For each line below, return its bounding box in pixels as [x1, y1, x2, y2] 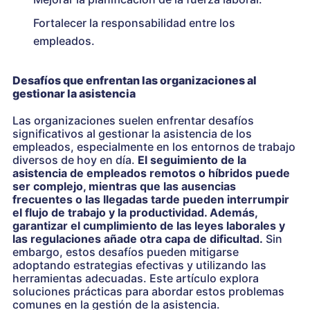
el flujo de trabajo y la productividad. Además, [12, 205, 257, 219]
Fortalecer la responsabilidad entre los [33, 15, 235, 30]
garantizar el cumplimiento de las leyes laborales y [12, 218, 285, 232]
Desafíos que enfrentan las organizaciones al [12, 73, 257, 87]
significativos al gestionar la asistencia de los [12, 126, 252, 140]
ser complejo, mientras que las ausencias [12, 179, 236, 193]
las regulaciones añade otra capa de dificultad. [12, 231, 263, 246]
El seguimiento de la [138, 152, 246, 167]
